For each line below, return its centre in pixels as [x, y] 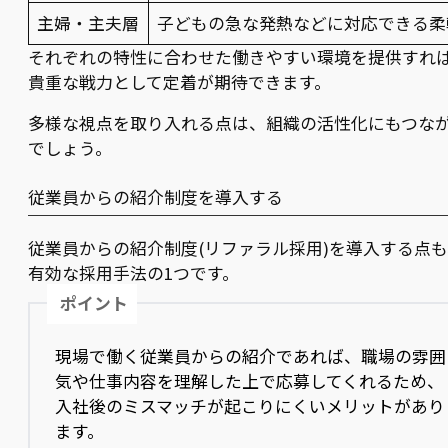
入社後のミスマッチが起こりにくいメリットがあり [250, 405]
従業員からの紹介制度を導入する [155, 196]
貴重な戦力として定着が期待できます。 [179, 81]
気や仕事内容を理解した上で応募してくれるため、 [250, 380]
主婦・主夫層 [88, 22]
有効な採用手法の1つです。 [133, 273]
